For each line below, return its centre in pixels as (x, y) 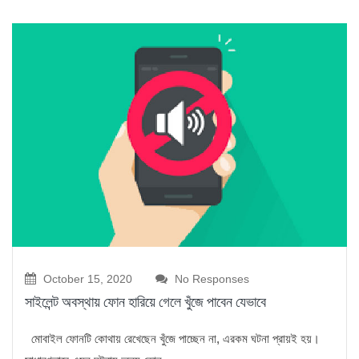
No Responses (210, 279)
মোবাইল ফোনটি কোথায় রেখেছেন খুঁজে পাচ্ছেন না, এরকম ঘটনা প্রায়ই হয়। (172, 339)
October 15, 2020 (86, 279)
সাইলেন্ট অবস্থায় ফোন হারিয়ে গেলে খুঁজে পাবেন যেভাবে (145, 302)
